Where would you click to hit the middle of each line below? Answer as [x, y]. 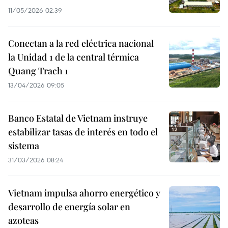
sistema [24, 146]
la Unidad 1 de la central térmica [74, 57]
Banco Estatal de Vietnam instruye [78, 118]
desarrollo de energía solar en [69, 207]
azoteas [23, 220]
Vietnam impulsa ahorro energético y [84, 193]
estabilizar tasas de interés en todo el [83, 132]
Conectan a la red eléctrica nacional [81, 43]
